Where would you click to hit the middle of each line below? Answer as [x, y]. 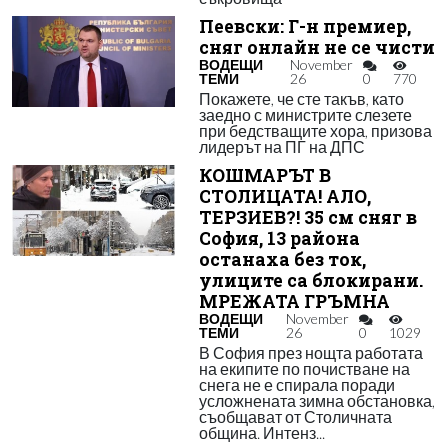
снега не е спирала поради [296, 384]
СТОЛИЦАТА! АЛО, [284, 196]
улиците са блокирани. [310, 280]
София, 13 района [279, 238]
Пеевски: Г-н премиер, [304, 26]
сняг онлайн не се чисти [316, 47]
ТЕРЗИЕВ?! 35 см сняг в [307, 217]
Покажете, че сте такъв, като [301, 98]
